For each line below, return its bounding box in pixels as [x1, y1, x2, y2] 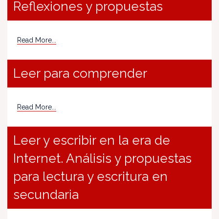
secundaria [13, 187, 79, 202]
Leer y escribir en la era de [13, 133, 170, 148]
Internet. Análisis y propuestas [13, 151, 192, 166]
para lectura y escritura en [13, 169, 168, 184]
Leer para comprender [13, 66, 147, 81]
